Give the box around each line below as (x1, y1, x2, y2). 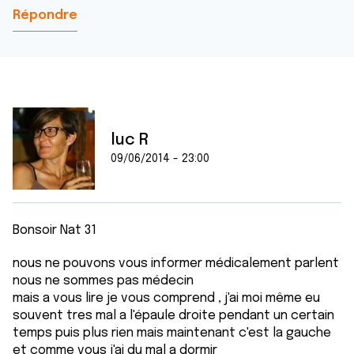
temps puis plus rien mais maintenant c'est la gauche (13, 326, 331, 340)
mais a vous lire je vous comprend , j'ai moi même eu (13, 292, 320, 305)
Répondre (13, 9, 77, 22)
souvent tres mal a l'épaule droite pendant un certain (13, 309, 334, 322)
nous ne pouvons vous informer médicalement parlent (13, 257, 339, 270)
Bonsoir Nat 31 (13, 224, 96, 237)
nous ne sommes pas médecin (13, 274, 194, 288)
